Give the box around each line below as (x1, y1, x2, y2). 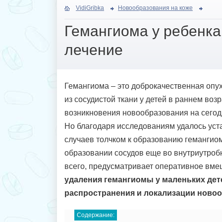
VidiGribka (76, 4, 104, 11)
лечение (64, 42, 123, 58)
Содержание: (77, 212, 114, 219)
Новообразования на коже (118, 4, 193, 11)
